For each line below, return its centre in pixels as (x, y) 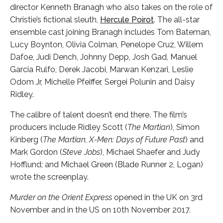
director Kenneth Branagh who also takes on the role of (111, 7)
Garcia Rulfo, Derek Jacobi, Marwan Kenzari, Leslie (102, 69)
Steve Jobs (81, 152)
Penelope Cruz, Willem (162, 45)
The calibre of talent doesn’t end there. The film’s (99, 115)
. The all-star (177, 20)
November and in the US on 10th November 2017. (100, 210)
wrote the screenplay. (49, 177)
